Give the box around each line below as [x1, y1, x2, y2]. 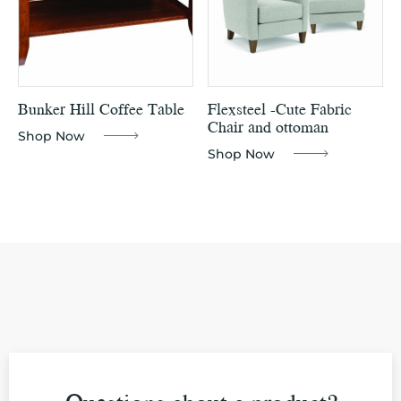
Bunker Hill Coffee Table [18, 97, 184, 122]
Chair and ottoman [208, 115, 329, 140]
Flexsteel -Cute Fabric [208, 97, 353, 122]
